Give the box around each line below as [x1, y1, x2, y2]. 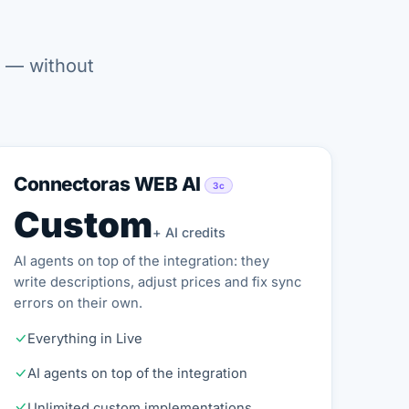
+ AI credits [152, 225, 226, 241]
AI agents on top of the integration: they [14, 252, 270, 269]
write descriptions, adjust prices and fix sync [14, 273, 302, 290]
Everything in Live [27, 330, 143, 347]
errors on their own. [14, 294, 143, 311]
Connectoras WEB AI [14, 172, 205, 195]
